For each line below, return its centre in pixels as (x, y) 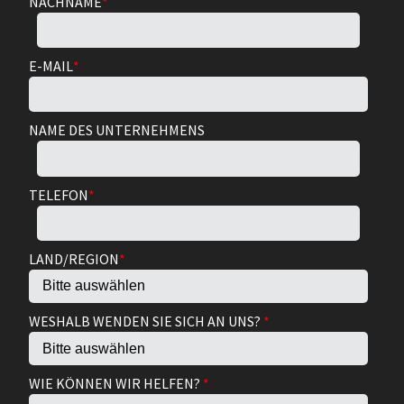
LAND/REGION (74, 258)
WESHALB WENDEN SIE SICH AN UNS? (146, 321)
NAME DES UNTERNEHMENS (117, 130)
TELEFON (59, 194)
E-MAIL (51, 66)
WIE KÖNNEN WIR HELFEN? (116, 384)
